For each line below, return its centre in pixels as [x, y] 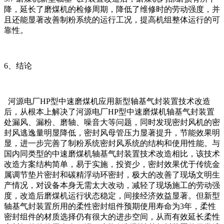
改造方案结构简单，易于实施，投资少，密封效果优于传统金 [112, 164]
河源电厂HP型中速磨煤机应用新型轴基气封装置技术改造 [107, 101]
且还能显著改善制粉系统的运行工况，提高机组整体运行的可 [112, 20]
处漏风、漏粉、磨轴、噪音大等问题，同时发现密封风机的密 [112, 122]
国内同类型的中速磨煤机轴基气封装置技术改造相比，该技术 [112, 154]
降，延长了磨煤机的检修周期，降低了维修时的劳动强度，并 [112, 9]
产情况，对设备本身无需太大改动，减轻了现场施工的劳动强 [112, 185]
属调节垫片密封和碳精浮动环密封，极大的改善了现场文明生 [112, 175]
